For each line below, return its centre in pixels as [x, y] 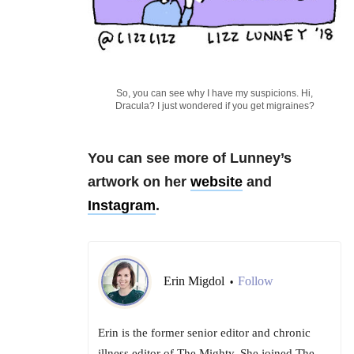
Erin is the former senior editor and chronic [204, 333]
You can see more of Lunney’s [190, 158]
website [217, 182]
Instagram [122, 206]
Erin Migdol [196, 281]
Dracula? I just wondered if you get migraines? [215, 106]
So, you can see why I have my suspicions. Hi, [215, 94]
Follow [256, 281]
